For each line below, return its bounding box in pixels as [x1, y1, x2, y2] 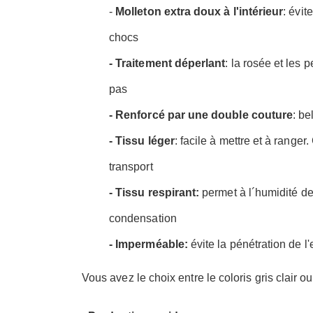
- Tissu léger [109, 134, 175, 147]
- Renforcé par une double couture [109, 108, 293, 121]
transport [109, 160, 153, 173]
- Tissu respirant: [109, 186, 200, 198]
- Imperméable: [109, 238, 188, 250]
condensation [109, 212, 177, 224]
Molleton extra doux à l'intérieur [115, 5, 284, 17]
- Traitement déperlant [109, 57, 226, 69]
